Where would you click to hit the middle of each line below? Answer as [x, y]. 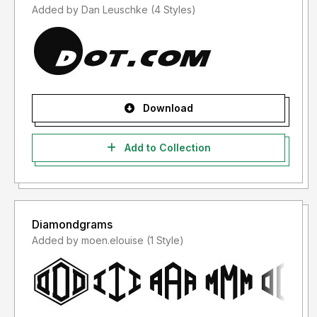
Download [166, 108]
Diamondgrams [72, 225]
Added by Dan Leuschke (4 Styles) [173, 10]
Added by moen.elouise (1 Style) [165, 241]
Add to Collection [166, 148]
